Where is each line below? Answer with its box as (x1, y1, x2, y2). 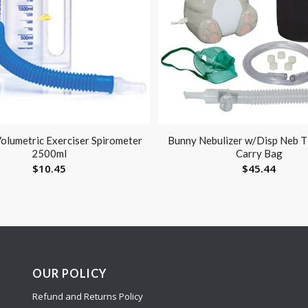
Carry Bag (235, 147, 283, 160)
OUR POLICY (32, 267, 107, 281)
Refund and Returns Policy (32, 290, 143, 303)
